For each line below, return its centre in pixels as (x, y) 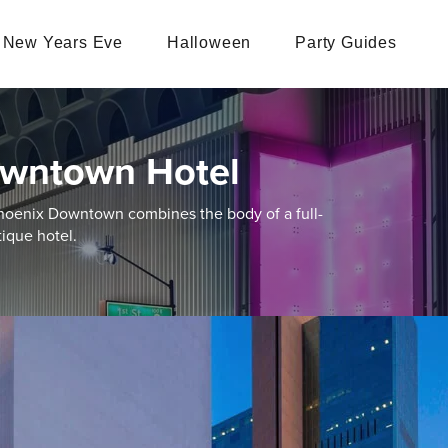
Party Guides (346, 42)
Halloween (209, 42)
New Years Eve (63, 42)
